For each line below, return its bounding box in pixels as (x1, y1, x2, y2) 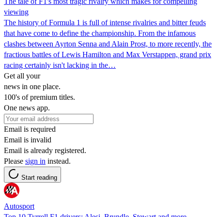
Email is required (4, 124, 56, 133)
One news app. (4, 103, 50, 112)
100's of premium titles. (4, 93, 75, 101)
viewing (4, 7, 29, 16)
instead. (46, 156, 71, 165)
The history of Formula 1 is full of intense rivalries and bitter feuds (4, 18, 206, 27)
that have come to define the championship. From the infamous (4, 29, 196, 37)
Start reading (21, 173, 57, 181)
